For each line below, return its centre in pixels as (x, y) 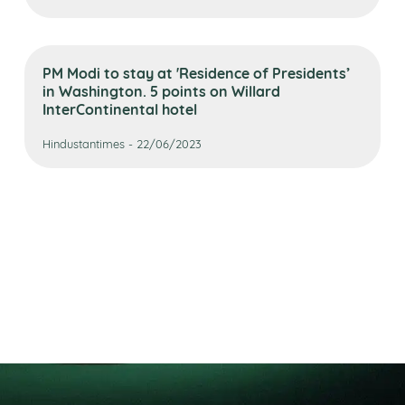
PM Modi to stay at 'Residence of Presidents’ (197, 72)
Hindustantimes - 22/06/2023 (122, 143)
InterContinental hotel (120, 108)
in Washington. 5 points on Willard (162, 90)
